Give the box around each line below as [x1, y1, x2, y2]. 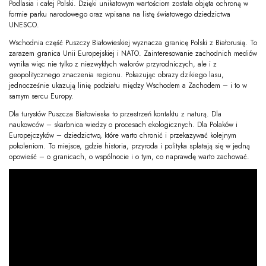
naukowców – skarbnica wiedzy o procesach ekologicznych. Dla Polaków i [9, 119, 237, 131]
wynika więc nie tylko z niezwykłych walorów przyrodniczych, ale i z [9, 59, 217, 70]
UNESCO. [9, 20, 39, 31]
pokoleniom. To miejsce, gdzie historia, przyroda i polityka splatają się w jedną [9, 141, 250, 152]
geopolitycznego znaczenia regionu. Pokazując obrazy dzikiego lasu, [9, 69, 224, 81]
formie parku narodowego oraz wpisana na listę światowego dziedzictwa [9, 9, 230, 20]
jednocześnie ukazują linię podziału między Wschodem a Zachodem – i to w [9, 80, 247, 91]
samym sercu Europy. [9, 91, 74, 102]
